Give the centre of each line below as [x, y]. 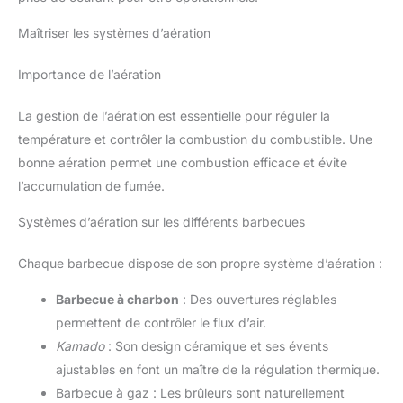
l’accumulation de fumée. [91, 186]
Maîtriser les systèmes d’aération [114, 33]
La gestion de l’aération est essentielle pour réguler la [174, 116]
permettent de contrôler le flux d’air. [161, 323]
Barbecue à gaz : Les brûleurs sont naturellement [200, 393]
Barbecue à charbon [117, 300]
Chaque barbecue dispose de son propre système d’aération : [200, 264]
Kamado [80, 346]
